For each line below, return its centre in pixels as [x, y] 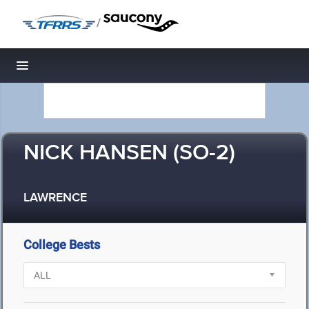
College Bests [62, 245]
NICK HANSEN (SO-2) [129, 153]
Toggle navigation [69, 69]
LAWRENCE [55, 198]
